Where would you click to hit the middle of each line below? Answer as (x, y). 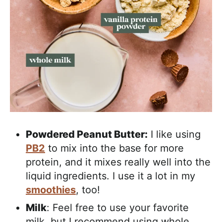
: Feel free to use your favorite (118, 207)
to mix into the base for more (114, 148)
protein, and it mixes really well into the (118, 162)
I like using (174, 134)
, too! (88, 190)
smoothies (51, 190)
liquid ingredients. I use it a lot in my (111, 176)
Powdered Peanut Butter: (87, 134)
